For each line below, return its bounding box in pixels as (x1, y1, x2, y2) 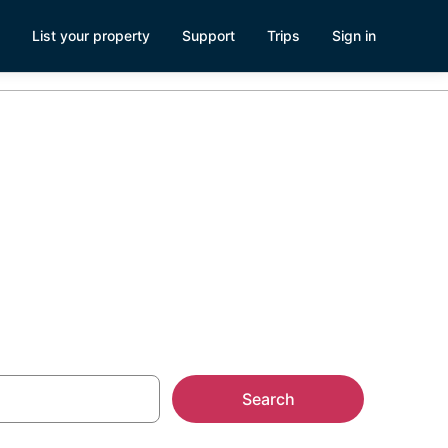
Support (182, 27, 235, 44)
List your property (32, 27, 150, 44)
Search (241, 389, 295, 409)
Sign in (332, 27, 376, 44)
